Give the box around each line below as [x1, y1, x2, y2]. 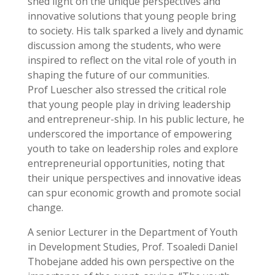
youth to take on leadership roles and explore [27, 142, 238, 156]
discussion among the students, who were [27, 39, 221, 53]
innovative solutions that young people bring [27, 9, 236, 23]
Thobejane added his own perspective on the [27, 255, 234, 269]
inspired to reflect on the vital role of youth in [27, 53, 236, 68]
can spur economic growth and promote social [27, 186, 241, 200]
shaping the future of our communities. [27, 68, 209, 82]
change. [27, 201, 63, 215]
